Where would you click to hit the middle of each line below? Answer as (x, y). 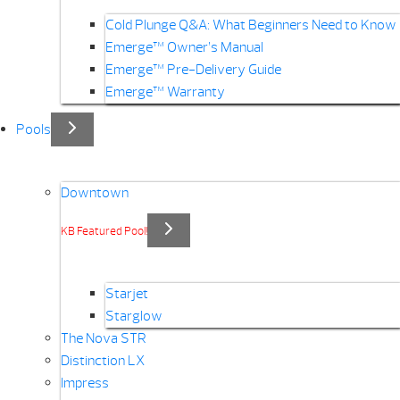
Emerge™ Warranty (165, 92)
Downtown (94, 193)
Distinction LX (102, 361)
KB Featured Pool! (104, 232)
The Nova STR (103, 339)
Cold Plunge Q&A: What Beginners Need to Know (250, 25)
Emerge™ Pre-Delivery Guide (193, 70)
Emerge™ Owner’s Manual (184, 48)
